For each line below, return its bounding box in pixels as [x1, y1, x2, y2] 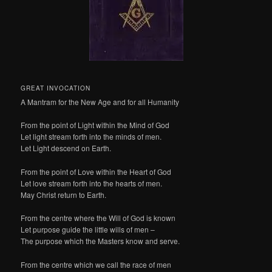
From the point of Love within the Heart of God [21, 166, 172, 177]
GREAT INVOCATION [21, 83, 91, 92]
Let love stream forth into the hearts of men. [21, 177, 163, 188]
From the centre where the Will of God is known [21, 212, 176, 223]
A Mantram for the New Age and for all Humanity [21, 96, 180, 107]
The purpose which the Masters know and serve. [21, 236, 180, 246]
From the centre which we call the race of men [21, 259, 172, 270]
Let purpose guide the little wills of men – [21, 224, 155, 235]
